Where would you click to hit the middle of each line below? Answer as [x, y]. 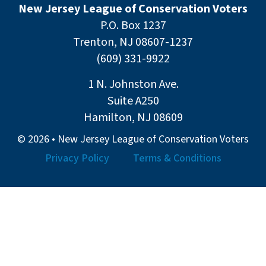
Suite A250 [133, 101]
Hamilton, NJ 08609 [133, 117]
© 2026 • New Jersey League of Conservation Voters [133, 140]
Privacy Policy [77, 159]
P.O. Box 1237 [133, 26]
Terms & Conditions [177, 159]
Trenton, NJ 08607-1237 [133, 42]
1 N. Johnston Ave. [133, 84]
